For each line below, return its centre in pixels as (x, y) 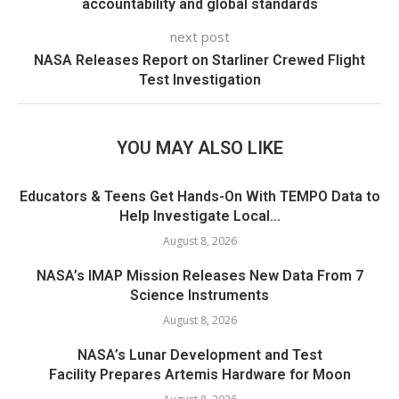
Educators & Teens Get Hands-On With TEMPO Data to (199, 196)
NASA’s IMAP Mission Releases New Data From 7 (199, 275)
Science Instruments (199, 295)
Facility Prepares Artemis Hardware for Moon (199, 374)
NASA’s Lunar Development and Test (199, 354)
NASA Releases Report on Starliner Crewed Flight (199, 60)
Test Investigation (199, 79)
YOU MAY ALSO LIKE (199, 147)
